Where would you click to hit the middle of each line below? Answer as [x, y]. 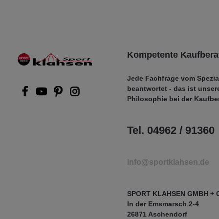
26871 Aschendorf [157, 214]
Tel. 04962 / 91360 [171, 130]
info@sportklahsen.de [168, 162]
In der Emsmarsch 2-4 [163, 204]
